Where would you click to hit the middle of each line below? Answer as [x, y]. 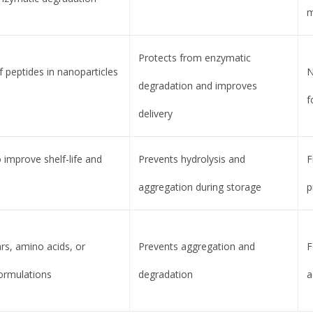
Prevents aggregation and [196, 247]
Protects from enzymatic [194, 58]
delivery [155, 114]
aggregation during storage [199, 187]
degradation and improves [197, 86]
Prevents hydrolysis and [191, 159]
